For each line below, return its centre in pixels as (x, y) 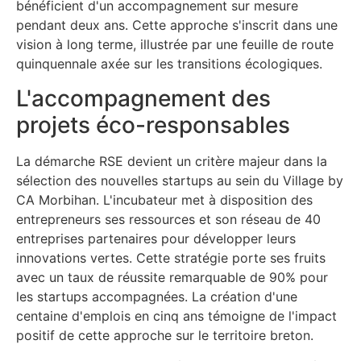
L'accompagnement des (143, 98)
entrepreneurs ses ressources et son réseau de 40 (168, 219)
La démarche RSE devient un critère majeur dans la (172, 161)
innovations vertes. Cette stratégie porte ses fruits (171, 257)
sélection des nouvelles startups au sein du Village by (180, 180)
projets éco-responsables (153, 124)
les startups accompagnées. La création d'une (157, 296)
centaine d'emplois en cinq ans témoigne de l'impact (176, 315)
